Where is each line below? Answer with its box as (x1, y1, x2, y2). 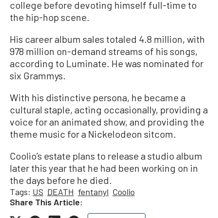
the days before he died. (10, 174, 112, 186)
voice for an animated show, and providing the (10, 116, 204, 128)
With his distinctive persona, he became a (10, 91, 185, 104)
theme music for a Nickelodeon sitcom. (10, 128, 176, 140)
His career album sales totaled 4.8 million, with (10, 33, 205, 45)
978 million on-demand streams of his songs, (10, 45, 198, 57)
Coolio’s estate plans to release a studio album (10, 150, 202, 162)
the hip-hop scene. (10, 11, 90, 23)
